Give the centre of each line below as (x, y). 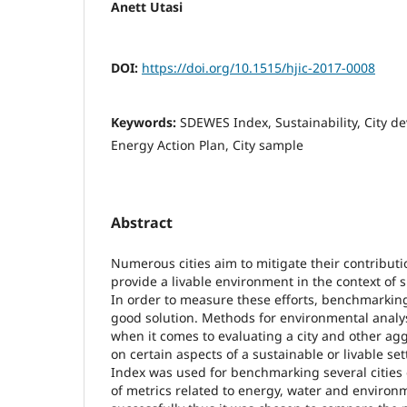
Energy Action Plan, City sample (207, 144)
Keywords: (145, 122)
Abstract (142, 222)
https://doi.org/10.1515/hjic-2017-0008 (258, 67)
